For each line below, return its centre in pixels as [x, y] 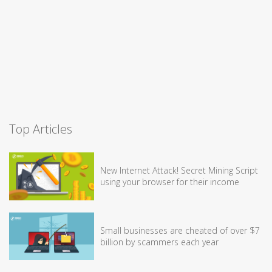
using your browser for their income [170, 182]
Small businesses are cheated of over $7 [180, 230]
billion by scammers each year [159, 242]
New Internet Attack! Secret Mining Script [179, 171]
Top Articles [41, 129]
